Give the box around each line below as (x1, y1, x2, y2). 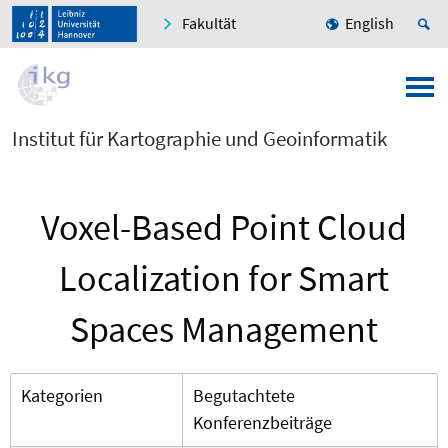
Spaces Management (70, 307, 378, 353)
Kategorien (21, 384, 103, 408)
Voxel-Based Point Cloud (41, 205, 407, 251)
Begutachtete (193, 384, 295, 408)
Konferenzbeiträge (193, 411, 332, 435)
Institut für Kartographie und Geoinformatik (12, 125, 387, 153)
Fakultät (182, 13, 236, 34)
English (345, 13, 394, 34)
